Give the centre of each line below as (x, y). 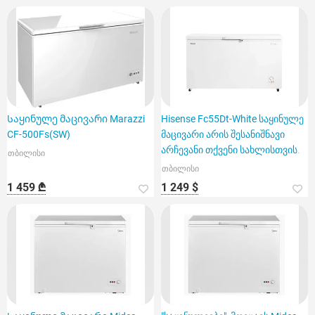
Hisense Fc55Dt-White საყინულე (232, 119)
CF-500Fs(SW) (39, 134)
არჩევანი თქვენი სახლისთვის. (231, 150)
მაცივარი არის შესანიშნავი (223, 134)
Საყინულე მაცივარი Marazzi (76, 119)
